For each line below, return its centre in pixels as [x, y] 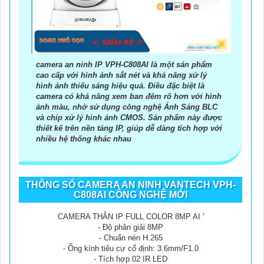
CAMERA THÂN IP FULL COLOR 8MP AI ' [131, 216]
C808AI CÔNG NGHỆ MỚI [131, 194]
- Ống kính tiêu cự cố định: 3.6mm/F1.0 [131, 248]
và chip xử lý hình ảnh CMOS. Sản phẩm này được [129, 117]
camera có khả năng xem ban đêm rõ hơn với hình [129, 96]
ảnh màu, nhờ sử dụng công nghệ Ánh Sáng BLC [127, 107]
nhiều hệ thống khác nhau [84, 138]
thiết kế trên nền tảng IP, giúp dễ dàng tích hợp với [129, 128]
